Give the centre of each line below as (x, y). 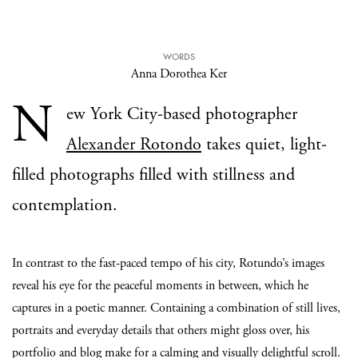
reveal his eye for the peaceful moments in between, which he (160, 286)
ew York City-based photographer (182, 114)
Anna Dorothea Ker (179, 74)
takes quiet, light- (264, 145)
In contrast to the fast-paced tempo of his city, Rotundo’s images (168, 263)
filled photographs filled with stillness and (153, 175)
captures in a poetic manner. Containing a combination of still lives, (176, 308)
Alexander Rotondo (134, 145)
